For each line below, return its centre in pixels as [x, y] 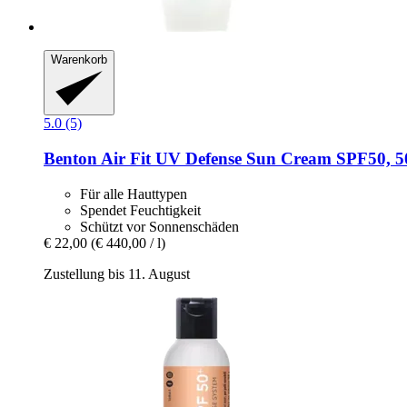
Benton [70, 159]
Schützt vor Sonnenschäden [159, 226]
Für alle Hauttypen [134, 194]
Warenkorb [79, 59]
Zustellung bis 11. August [117, 273]
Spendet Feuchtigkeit [140, 210]
